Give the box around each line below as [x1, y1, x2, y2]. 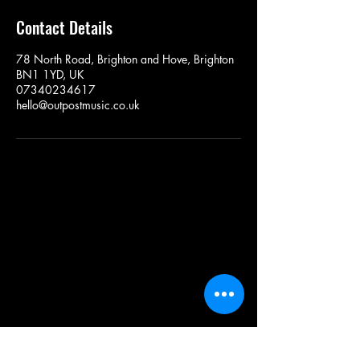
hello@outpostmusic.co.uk [16, 97, 140, 113]
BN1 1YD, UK [16, 67, 84, 83]
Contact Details [16, 15, 112, 40]
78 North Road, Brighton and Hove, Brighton [16, 51, 234, 67]
